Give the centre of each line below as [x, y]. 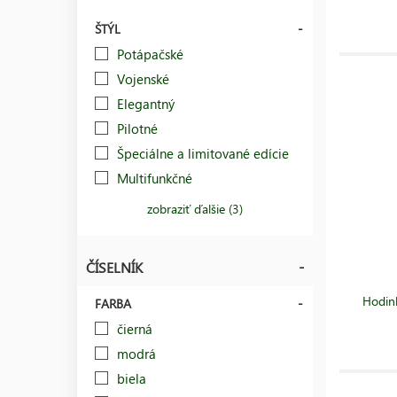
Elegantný [146, 103]
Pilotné [137, 128]
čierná [135, 328]
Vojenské [143, 78]
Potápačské [150, 54]
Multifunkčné [155, 178]
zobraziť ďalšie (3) [195, 208]
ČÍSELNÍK [114, 267]
